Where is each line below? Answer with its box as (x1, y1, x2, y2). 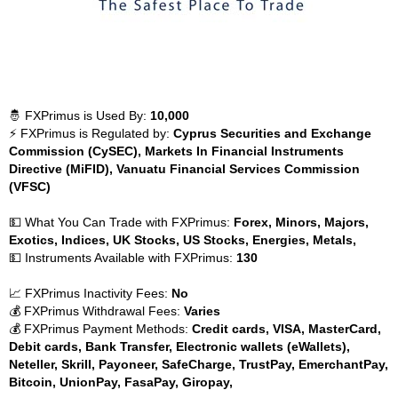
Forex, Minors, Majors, (234, 215, 369, 229)
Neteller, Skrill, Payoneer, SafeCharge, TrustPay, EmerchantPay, (9, 357, 388, 371)
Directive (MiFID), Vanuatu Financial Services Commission (9, 162, 360, 176)
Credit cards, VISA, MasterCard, (192, 322, 381, 336)
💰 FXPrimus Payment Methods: (9, 322, 192, 336)
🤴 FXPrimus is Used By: (9, 108, 150, 123)
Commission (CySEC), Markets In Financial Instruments (9, 144, 344, 158)
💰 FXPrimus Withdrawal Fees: (9, 304, 184, 318)
